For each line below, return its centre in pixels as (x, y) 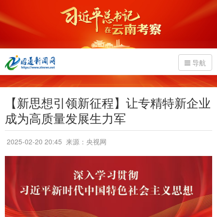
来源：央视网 (85, 141)
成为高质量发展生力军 (65, 118)
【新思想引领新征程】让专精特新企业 (108, 102)
